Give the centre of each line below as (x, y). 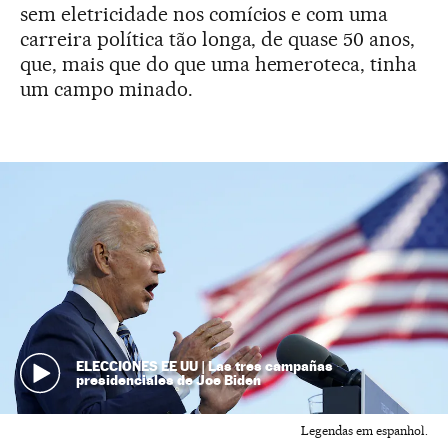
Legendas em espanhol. (364, 430)
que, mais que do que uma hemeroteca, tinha (219, 63)
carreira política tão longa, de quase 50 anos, (218, 38)
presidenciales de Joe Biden (168, 380)
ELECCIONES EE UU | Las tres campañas (204, 366)
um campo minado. (106, 88)
